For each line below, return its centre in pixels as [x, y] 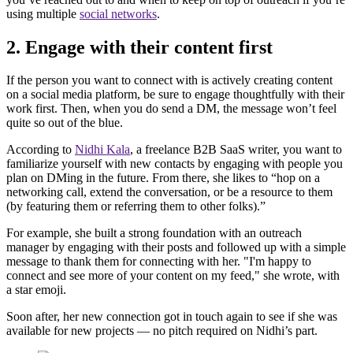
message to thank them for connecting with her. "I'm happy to [159, 262]
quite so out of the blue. [65, 123]
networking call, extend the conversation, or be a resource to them [169, 192]
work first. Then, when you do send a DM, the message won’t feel [171, 109]
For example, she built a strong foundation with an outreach [154, 233]
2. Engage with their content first [139, 47]
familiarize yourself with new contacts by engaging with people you [175, 164]
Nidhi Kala [102, 150]
